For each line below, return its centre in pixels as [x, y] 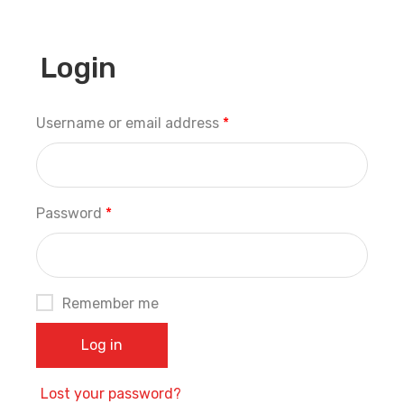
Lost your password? [111, 394]
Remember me [110, 303]
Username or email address [129, 123]
